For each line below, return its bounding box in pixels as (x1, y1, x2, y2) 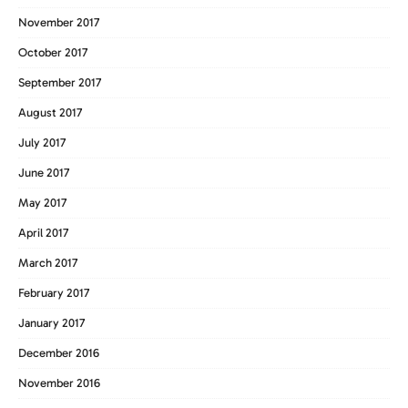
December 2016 (18, 345, 99, 360)
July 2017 (18, 135, 66, 149)
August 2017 (18, 105, 82, 119)
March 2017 (18, 255, 77, 270)
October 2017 (18, 45, 87, 59)
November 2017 (18, 15, 99, 29)
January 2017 (18, 315, 85, 330)
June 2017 (18, 165, 69, 179)
